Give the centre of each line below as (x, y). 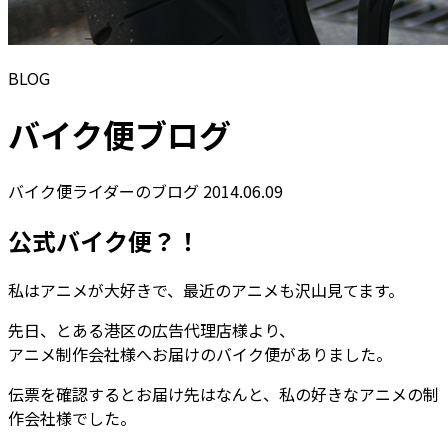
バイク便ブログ (119, 134)
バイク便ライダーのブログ (103, 190)
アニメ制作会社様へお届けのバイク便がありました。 (200, 353)
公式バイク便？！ (104, 240)
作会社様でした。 (72, 417)
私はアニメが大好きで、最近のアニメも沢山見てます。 (206, 289)
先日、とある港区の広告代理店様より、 (151, 329)
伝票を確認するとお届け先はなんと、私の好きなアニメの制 (223, 393)
